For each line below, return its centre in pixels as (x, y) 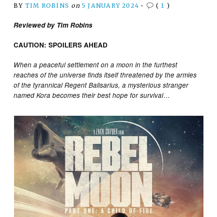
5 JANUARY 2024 (111, 5)
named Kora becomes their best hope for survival (89, 95)
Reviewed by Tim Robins (53, 25)
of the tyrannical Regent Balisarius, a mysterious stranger (101, 85)
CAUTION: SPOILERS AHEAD (61, 45)
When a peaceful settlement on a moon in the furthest (96, 64)
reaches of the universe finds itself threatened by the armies (105, 75)
